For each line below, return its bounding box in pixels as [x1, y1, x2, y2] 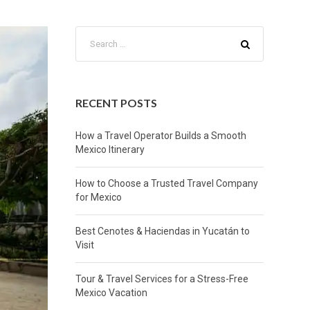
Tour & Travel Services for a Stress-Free [75, 273, 248, 285]
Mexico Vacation [75, 287, 147, 299]
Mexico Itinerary [75, 144, 145, 156]
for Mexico [75, 192, 122, 203]
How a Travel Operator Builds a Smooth [75, 130, 246, 142]
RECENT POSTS [75, 96, 157, 110]
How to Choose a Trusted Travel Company [75, 178, 258, 190]
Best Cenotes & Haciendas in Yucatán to [75, 226, 250, 237]
